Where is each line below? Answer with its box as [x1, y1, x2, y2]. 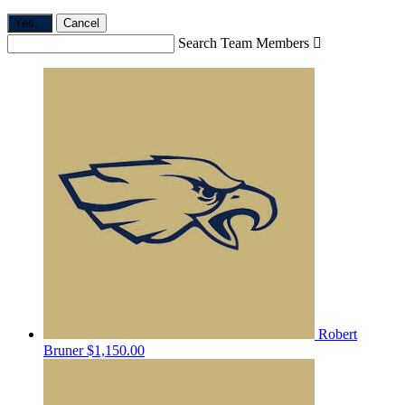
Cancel [63, 15, 99, 30]
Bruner [43, 342, 87, 358]
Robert [318, 325, 357, 342]
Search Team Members [178, 34, 309, 51]
